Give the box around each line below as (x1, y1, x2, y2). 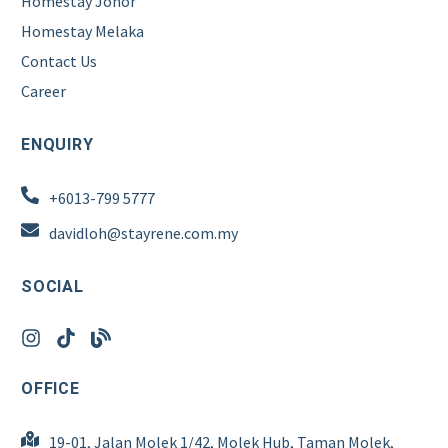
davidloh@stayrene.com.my (48, 222, 238, 243)
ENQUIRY (21, 134, 94, 154)
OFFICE (21, 378, 80, 398)
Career (21, 80, 66, 101)
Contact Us (21, 50, 97, 71)
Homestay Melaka (21, 20, 144, 41)
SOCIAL (21, 276, 84, 296)
